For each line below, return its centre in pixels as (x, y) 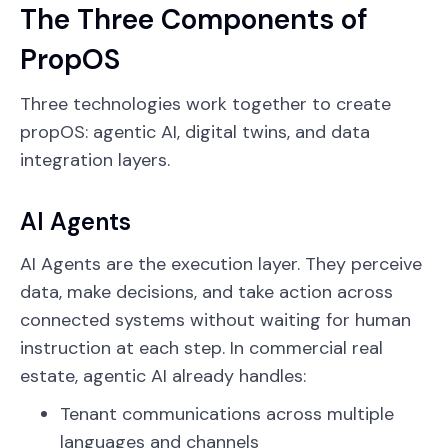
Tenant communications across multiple (227, 413)
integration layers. (95, 159)
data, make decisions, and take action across (206, 291)
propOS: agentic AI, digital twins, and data (195, 131)
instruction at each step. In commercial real (201, 347)
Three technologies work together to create (205, 103)
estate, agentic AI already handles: (163, 375)
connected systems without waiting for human (215, 319)
